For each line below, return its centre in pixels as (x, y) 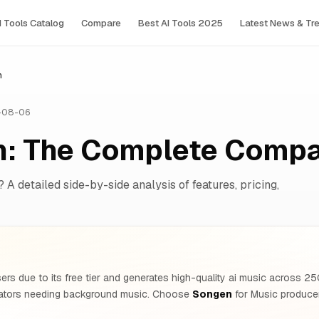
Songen (212, 294)
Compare (101, 23)
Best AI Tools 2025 (181, 23)
